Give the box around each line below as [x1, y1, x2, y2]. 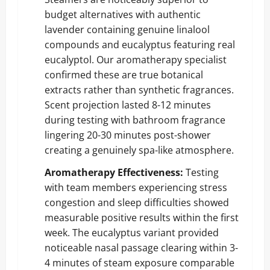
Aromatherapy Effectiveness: [45, 165, 183, 179]
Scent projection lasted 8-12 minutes [45, 98, 211, 111]
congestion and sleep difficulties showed [45, 195, 229, 209]
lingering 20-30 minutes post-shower [45, 128, 211, 142]
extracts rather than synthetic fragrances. [45, 83, 234, 96]
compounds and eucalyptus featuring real [45, 37, 235, 51]
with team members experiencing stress [45, 180, 227, 194]
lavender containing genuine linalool [45, 22, 210, 36]
